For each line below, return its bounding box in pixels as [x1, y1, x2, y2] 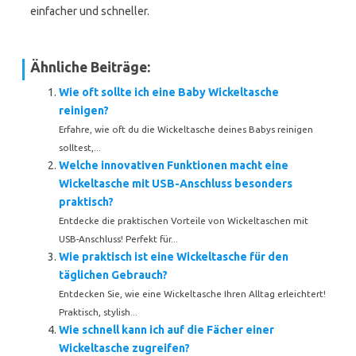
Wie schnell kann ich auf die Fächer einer [59, 323, 274, 336]
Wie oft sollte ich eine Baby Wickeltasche [59, 86, 279, 99]
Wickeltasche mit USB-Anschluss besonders [59, 177, 292, 190]
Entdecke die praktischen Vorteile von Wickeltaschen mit [59, 215, 308, 226]
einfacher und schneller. [30, 5, 149, 17]
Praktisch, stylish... [59, 307, 137, 317]
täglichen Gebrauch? [59, 269, 168, 281]
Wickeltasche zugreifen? [59, 342, 190, 354]
